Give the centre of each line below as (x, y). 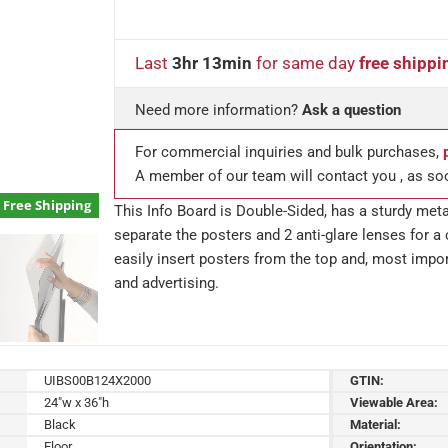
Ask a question (351, 109)
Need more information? (218, 109)
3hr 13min (212, 62)
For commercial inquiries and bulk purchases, (289, 151)
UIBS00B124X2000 (98, 380)
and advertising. (166, 282)
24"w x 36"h (77, 402)
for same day (305, 62)
